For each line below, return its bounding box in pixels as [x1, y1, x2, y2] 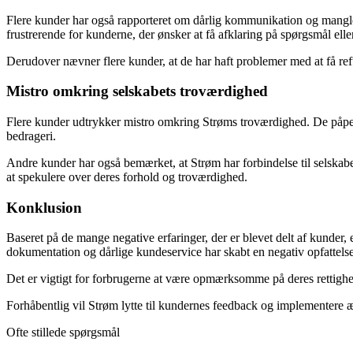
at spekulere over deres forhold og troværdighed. [6, 170, 247, 184]
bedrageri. [6, 129, 56, 143]
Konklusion [6, 199, 82, 216]
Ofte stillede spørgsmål [6, 325, 120, 340]
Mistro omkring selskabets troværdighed [6, 83, 268, 100]
